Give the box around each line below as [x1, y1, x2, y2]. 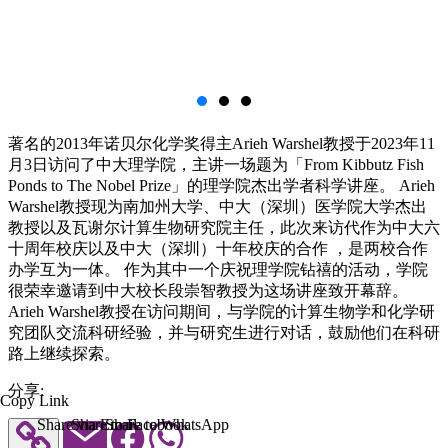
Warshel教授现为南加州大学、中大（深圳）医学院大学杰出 [8, 197, 427, 215]
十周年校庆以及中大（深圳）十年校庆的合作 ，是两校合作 [8, 239, 428, 257]
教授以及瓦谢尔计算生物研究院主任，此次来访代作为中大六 [8, 218, 440, 236]
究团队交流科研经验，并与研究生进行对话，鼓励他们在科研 [8, 323, 440, 341]
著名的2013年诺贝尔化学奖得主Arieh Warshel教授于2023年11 [8, 134, 435, 152]
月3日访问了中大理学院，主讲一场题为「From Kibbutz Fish [8, 155, 424, 173]
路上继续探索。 [8, 344, 120, 362]
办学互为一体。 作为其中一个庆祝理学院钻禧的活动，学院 [8, 260, 428, 278]
